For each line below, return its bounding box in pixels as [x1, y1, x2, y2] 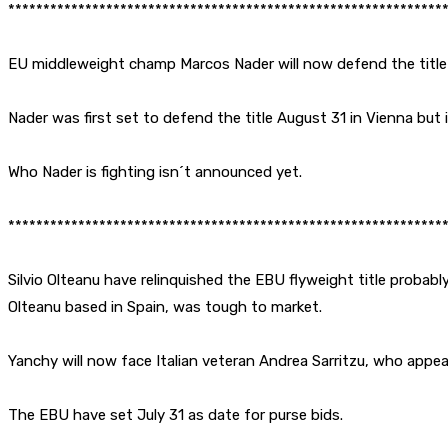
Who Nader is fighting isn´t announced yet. [8, 163, 302, 181]
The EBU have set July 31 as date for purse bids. [8, 406, 343, 424]
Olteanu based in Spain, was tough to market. [8, 298, 322, 316]
